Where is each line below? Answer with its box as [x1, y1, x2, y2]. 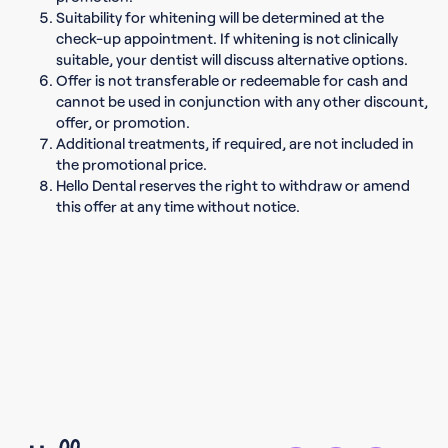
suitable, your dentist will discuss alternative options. [56, 50, 408, 68]
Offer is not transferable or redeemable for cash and [56, 71, 408, 89]
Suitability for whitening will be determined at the [56, 8, 384, 26]
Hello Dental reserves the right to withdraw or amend [56, 176, 410, 194]
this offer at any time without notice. [56, 197, 300, 215]
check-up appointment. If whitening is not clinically [56, 29, 398, 47]
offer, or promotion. [56, 113, 190, 131]
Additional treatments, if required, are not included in [56, 134, 414, 152]
